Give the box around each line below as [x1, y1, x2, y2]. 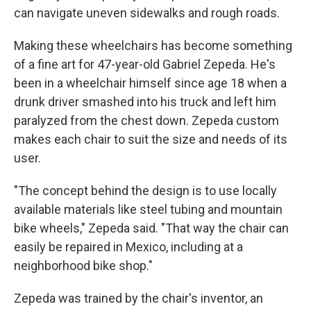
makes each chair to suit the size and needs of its [14, 132, 287, 146]
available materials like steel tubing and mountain [14, 202, 283, 217]
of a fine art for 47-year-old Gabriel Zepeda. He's [14, 57, 276, 72]
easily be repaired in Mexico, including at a [14, 239, 243, 254]
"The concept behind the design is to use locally [14, 183, 277, 198]
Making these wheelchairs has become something [14, 38, 292, 53]
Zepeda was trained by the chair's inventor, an [14, 291, 263, 305]
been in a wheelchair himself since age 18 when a [14, 76, 287, 90]
